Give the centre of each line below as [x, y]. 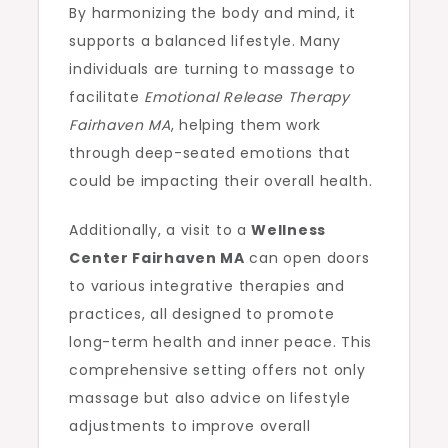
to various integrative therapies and [207, 286]
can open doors [307, 258]
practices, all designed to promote [202, 314]
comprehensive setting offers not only [217, 370]
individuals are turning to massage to [212, 69]
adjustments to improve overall [190, 426]
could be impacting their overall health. [221, 181]
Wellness [288, 230]
